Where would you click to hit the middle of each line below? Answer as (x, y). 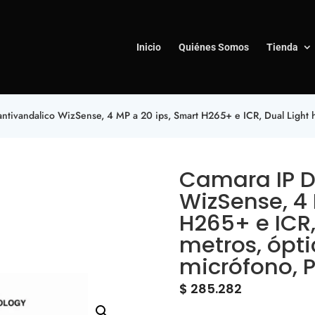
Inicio (149, 47)
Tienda (282, 47)
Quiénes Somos (214, 47)
